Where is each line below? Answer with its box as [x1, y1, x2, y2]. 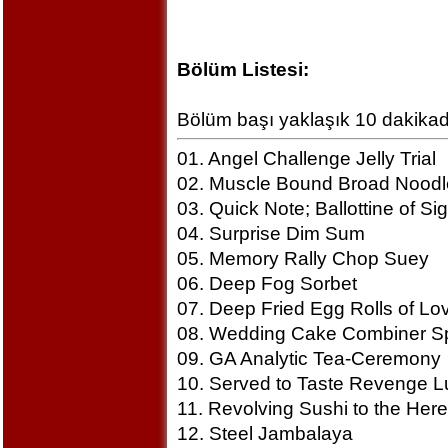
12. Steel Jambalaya [176, 423, 353, 444]
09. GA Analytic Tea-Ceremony [176, 348, 441, 369]
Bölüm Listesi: [176, 59, 309, 80]
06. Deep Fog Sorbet [176, 273, 357, 294]
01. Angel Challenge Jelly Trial [176, 148, 436, 169]
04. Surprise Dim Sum [176, 223, 365, 244]
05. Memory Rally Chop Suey [176, 248, 429, 269]
